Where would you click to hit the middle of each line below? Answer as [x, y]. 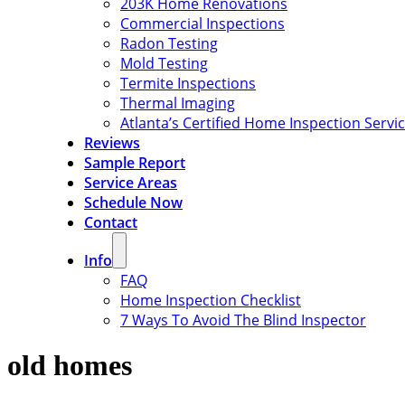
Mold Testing [164, 63]
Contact [110, 222]
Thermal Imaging [177, 103]
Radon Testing [169, 43]
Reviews [112, 143]
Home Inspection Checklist [210, 300]
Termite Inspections [188, 83]
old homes [70, 366]
